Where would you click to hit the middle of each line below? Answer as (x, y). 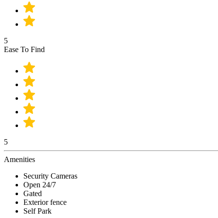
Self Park (37, 211)
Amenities (19, 160)
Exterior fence (45, 202)
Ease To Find (24, 50)
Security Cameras (50, 176)
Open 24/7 (40, 185)
